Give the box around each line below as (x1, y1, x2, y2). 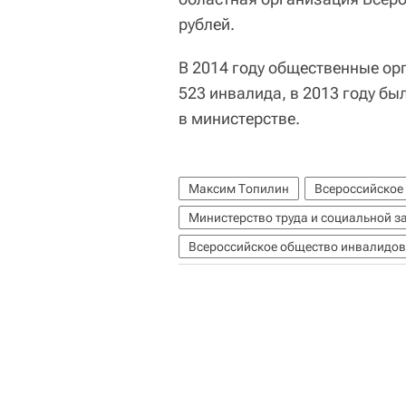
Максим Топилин (188, 181, 289, 196)
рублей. (179, 14, 235, 34)
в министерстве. (179, 109, 300, 128)
